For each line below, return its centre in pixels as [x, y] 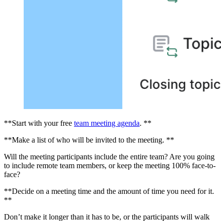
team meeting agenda [107, 123]
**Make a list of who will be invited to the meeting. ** [89, 140]
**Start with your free [39, 123]
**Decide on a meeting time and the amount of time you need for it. [109, 191]
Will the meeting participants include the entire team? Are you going [109, 157]
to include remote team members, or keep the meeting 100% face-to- [110, 166]
